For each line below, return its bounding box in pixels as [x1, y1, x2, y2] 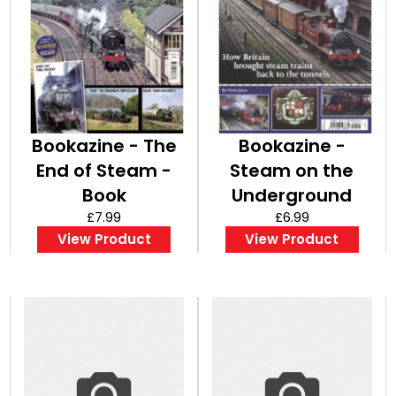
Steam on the [230, 157, 354, 183]
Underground [232, 182, 353, 208]
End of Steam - [36, 157, 172, 183]
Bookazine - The [31, 133, 177, 158]
